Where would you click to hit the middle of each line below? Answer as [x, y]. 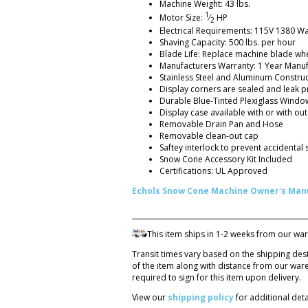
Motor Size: [182, 17]
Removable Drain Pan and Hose [221, 124]
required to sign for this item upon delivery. [217, 278]
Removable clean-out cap [209, 136]
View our [150, 298]
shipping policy [201, 298]
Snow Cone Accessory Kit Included [226, 159]
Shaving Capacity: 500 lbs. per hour [228, 43]
